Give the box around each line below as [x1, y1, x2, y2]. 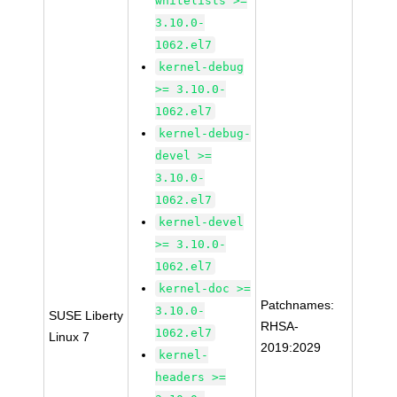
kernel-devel [159, 215, 245, 229]
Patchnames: [261, 298, 335, 312]
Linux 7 [49, 330, 90, 344]
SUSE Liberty [49, 308, 124, 323]
